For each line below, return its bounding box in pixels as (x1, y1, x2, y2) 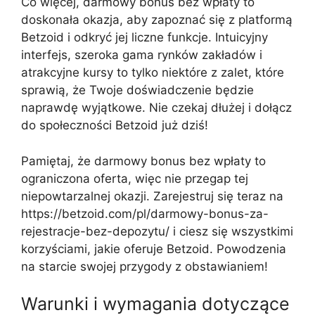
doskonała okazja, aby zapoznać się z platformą (21, 13, 292, 27)
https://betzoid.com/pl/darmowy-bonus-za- (21, 206, 269, 221)
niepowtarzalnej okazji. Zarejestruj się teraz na (21, 188, 283, 203)
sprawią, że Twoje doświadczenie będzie (21, 83, 254, 97)
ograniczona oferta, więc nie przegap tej (21, 171, 248, 186)
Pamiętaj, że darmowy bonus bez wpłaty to (21, 153, 266, 168)
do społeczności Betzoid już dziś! (21, 118, 208, 132)
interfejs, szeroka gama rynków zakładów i (21, 48, 262, 62)
